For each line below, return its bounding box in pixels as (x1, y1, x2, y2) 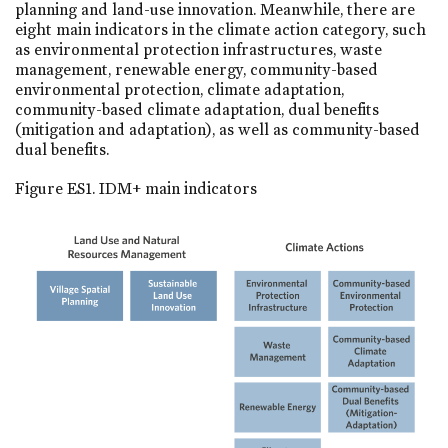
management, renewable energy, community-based (15, 59, 378, 79)
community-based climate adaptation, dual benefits (15, 99, 379, 119)
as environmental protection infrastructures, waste (15, 39, 382, 59)
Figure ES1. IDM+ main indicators (15, 178, 257, 198)
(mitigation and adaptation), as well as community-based (15, 119, 420, 139)
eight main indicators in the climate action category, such (15, 19, 426, 39)
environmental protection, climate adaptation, (15, 79, 344, 99)
